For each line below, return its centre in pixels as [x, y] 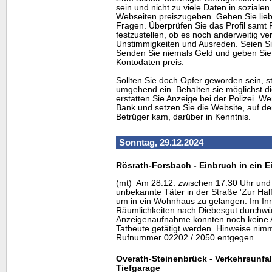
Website [227, 107]
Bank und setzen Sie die [164, 107]
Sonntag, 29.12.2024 [161, 142]
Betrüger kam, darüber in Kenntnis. [183, 117]
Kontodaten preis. [150, 63]
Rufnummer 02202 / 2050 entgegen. [186, 238]
